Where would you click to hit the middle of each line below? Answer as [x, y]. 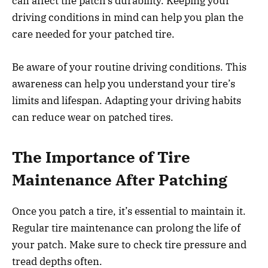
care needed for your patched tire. [93, 34]
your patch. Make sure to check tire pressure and [129, 245]
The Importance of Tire [101, 157]
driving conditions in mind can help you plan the [128, 18]
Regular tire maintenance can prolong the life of [126, 228]
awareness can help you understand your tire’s [124, 83]
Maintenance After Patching [120, 180]
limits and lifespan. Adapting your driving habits [127, 100]
